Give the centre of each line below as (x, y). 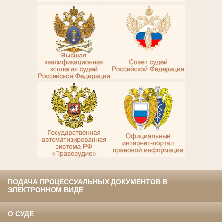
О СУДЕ (21, 214)
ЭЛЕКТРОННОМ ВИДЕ (46, 190)
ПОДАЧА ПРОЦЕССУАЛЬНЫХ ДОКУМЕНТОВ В (88, 182)
